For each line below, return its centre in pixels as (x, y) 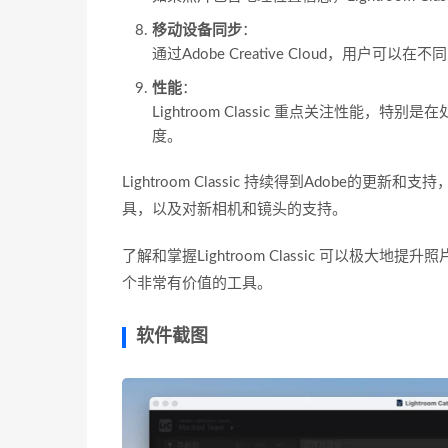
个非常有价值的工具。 (197, 283)
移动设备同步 (197, 30)
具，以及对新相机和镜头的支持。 (234, 209)
